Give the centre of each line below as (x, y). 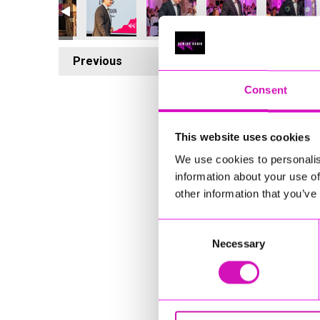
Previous (97, 61)
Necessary (239, 244)
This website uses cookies (242, 137)
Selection (180, 244)
